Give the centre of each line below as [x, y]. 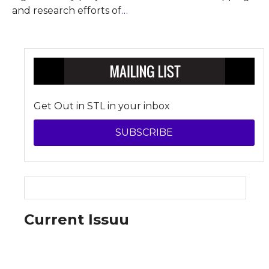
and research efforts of [67, 11]
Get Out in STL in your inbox [102, 106]
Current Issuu [77, 219]
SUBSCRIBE [144, 132]
